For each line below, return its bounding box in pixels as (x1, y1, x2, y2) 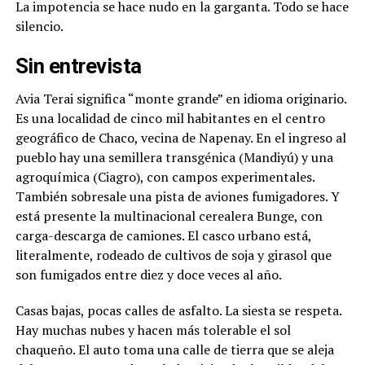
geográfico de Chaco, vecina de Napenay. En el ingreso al (15, 129, 346, 147)
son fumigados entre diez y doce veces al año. (15, 266, 282, 284)
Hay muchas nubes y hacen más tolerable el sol (15, 321, 291, 339)
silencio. (15, 17, 64, 35)
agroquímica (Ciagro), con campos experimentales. (15, 168, 314, 186)
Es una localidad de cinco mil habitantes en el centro (15, 109, 325, 127)
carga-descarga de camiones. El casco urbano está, (15, 226, 311, 244)
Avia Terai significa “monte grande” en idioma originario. (15, 90, 346, 108)
